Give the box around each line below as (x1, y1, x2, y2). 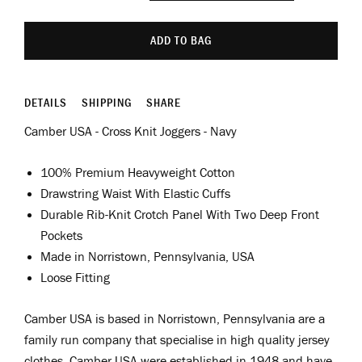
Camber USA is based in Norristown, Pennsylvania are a (24, 311, 325, 326)
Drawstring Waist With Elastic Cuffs (40, 186, 230, 200)
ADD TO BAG (150, 33, 212, 47)
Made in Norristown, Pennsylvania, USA (40, 249, 255, 263)
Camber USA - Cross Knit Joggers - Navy (24, 124, 237, 138)
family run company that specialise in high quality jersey (24, 332, 330, 347)
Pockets (40, 228, 82, 242)
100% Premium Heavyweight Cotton (40, 165, 235, 179)
